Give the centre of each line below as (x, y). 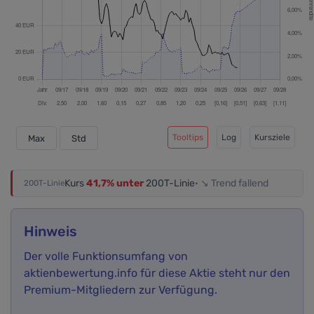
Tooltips (188, 137)
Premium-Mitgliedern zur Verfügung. (121, 290)
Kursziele (272, 137)
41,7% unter (115, 184)
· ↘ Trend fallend (232, 184)
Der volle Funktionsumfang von (106, 257)
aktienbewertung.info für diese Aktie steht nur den (157, 273)
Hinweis (50, 232)
